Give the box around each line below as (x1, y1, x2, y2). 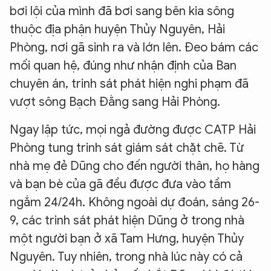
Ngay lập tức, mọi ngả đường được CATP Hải (10, 122, 256, 137)
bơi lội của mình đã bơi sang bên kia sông (10, 4, 234, 19)
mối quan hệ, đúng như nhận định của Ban (10, 58, 237, 73)
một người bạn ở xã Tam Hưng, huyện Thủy (10, 231, 244, 246)
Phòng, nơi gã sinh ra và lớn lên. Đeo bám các (10, 40, 258, 55)
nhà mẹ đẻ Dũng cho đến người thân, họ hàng (10, 158, 260, 174)
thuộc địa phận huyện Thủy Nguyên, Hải (10, 22, 225, 37)
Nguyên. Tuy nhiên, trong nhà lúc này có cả (10, 249, 243, 264)
